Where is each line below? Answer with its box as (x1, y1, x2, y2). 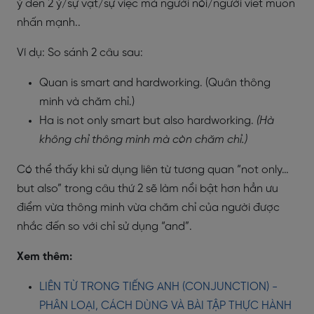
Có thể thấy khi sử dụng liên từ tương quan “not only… (17, 164, 289, 176)
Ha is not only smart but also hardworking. (39, 115, 257, 127)
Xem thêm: (17, 251, 72, 263)
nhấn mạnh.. (17, 17, 81, 29)
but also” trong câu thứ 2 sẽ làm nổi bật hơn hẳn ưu (17, 183, 278, 195)
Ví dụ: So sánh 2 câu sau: (17, 47, 143, 59)
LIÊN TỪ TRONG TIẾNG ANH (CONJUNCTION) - (39, 281, 278, 293)
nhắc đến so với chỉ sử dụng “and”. (17, 221, 192, 233)
